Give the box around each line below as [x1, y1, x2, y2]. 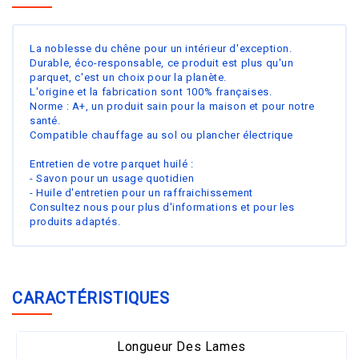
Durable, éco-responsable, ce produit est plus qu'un [30, 56, 294, 69]
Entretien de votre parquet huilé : [30, 157, 194, 170]
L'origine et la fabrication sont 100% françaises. [30, 85, 272, 98]
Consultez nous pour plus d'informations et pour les [30, 200, 295, 213]
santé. [30, 114, 61, 127]
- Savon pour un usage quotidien [30, 171, 195, 184]
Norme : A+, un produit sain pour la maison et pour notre [30, 99, 315, 112]
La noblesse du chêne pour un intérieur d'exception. [30, 42, 292, 54]
